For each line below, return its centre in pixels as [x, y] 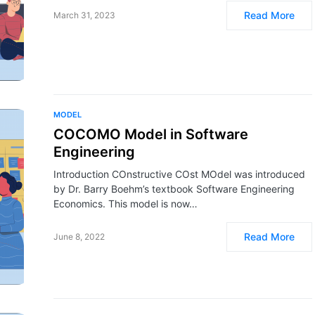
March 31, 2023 [84, 15]
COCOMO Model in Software [151, 134]
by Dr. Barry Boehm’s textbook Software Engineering [174, 189]
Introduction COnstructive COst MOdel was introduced [179, 174]
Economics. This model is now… [126, 204]
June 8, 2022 [79, 237]
